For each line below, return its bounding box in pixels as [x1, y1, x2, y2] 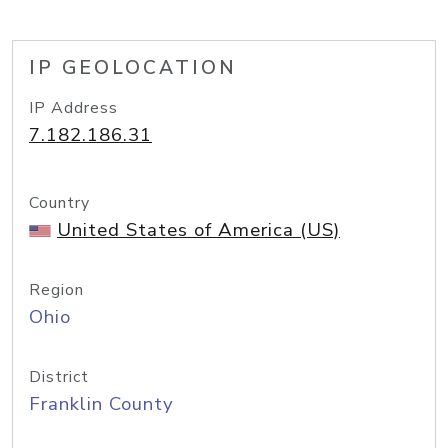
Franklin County [29, 391, 174, 417]
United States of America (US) [57, 217, 340, 243]
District [29, 366, 89, 388]
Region [29, 279, 84, 301]
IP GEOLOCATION [29, 55, 237, 81]
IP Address [29, 97, 118, 119]
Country [29, 192, 90, 214]
